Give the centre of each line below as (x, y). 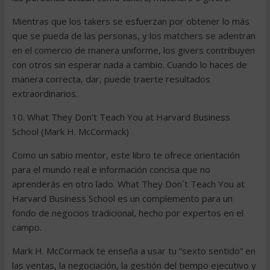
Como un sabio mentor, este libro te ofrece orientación (126, 155)
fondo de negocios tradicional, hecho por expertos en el (127, 213)
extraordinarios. (45, 93)
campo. (27, 227)
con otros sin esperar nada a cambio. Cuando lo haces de (129, 64)
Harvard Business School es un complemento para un (122, 198)
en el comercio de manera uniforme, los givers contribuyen (133, 50)
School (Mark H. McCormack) (70, 131)
